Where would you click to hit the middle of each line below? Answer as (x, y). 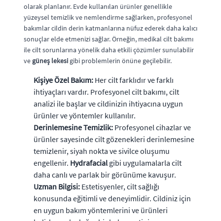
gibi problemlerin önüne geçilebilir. (120, 61)
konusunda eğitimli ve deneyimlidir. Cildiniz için (112, 198)
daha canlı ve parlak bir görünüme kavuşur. (105, 175)
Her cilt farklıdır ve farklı (133, 80)
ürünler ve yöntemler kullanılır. (85, 115)
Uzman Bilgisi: (57, 186)
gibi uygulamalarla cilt (145, 163)
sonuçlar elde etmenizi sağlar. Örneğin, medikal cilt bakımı (109, 39)
